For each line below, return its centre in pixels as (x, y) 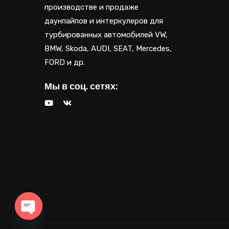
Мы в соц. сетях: (81, 86)
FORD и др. (65, 63)
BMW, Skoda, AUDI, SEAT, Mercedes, (108, 49)
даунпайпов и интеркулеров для (104, 21)
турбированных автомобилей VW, (106, 35)
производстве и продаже (91, 7)
